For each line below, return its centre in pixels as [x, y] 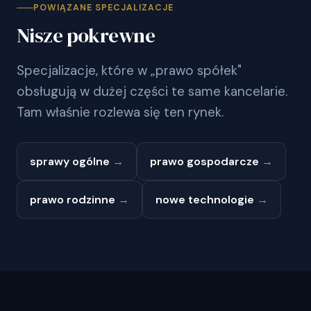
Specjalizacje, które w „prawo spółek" [129, 70]
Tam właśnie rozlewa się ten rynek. [120, 112]
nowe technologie [206, 199]
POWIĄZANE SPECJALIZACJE [103, 7]
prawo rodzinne [74, 199]
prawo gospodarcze [206, 161]
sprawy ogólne [71, 161]
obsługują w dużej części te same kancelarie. [152, 91]
